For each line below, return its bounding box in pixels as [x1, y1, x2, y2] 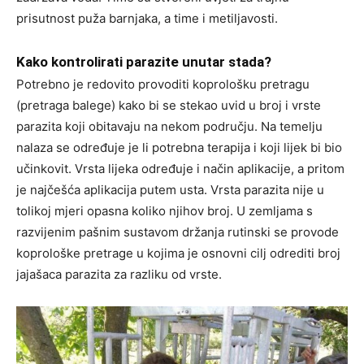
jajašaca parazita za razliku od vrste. [16, 266, 222, 282]
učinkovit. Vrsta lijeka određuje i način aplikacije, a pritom [16, 160, 344, 176]
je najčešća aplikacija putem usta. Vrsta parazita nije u [16, 181, 324, 197]
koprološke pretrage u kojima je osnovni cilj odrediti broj [16, 245, 340, 261]
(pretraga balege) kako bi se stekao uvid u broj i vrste [16, 97, 321, 113]
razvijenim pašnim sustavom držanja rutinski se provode [16, 223, 339, 240]
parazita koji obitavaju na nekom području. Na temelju [16, 118, 323, 134]
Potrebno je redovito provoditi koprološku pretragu [16, 76, 310, 92]
